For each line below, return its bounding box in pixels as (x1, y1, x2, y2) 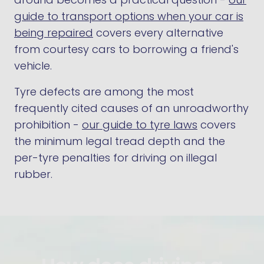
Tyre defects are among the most (14, 84, 194, 99)
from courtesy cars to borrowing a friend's (14, 42, 239, 57)
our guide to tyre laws (82, 117, 197, 132)
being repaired (14, 25, 93, 40)
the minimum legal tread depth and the (14, 134, 225, 148)
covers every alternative (93, 25, 223, 40)
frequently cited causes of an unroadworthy (14, 101, 249, 115)
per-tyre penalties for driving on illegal (14, 150, 217, 165)
